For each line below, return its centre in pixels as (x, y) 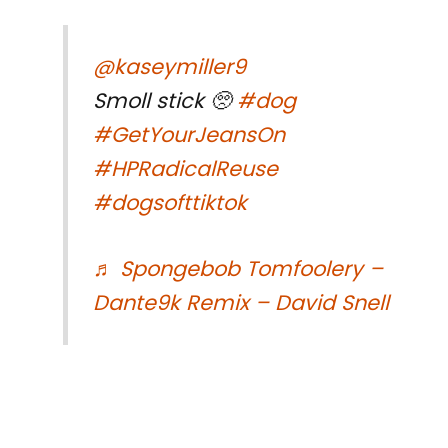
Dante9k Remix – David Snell (240, 302)
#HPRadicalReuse (185, 169)
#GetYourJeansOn (188, 135)
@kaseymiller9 (169, 67)
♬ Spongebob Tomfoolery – (237, 268)
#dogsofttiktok (169, 203)
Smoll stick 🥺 (164, 101)
